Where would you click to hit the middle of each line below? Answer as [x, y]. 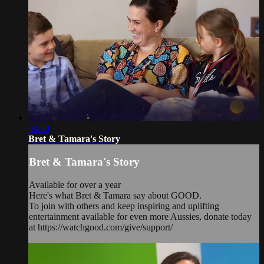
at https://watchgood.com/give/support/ [101, 227]
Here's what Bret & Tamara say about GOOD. [115, 195]
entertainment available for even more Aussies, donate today [140, 217]
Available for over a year [75, 185]
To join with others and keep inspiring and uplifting [124, 206]
